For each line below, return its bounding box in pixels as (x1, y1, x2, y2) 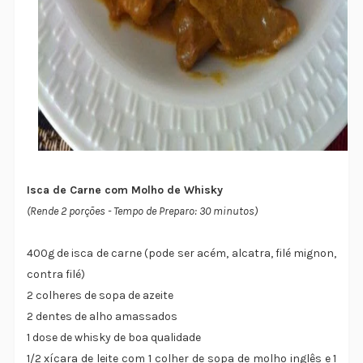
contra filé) (26, 267, 85, 282)
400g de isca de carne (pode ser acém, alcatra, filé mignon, (26, 246, 337, 261)
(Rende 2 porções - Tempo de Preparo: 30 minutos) (26, 204, 258, 219)
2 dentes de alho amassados (26, 310, 177, 324)
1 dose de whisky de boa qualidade (26, 331, 201, 345)
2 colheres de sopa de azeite (26, 288, 173, 303)
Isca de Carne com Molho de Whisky (26, 183, 223, 198)
